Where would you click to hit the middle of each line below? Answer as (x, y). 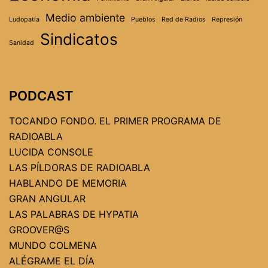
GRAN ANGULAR (47, 199)
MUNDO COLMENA (53, 246)
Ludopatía (24, 20)
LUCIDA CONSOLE (51, 152)
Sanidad (22, 43)
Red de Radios (184, 20)
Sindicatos (79, 39)
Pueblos (143, 20)
